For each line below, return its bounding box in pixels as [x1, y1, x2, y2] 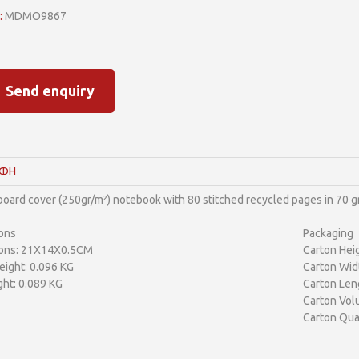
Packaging [302, 226, 353, 240]
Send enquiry [5, 83, 95, 99]
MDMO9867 [2, 10, 67, 22]
